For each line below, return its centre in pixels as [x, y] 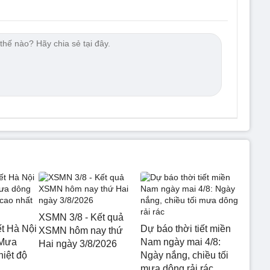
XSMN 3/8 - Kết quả [81, 217]
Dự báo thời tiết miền [185, 228]
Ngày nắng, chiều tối [184, 255]
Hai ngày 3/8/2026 [78, 243]
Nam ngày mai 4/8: [180, 242]
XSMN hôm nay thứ [81, 230]
